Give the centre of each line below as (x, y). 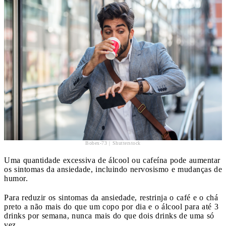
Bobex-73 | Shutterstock (113, 143)
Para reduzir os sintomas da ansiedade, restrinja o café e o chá (111, 197)
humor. (16, 178)
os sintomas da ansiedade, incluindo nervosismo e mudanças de (113, 169)
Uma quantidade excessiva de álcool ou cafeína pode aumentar (112, 160)
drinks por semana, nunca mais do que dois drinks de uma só (109, 215)
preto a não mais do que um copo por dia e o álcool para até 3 (111, 206)
